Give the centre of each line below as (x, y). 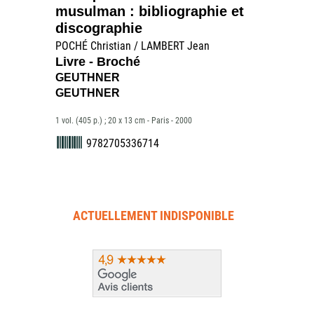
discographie (99, 28)
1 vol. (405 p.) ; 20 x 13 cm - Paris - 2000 (124, 121)
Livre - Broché (98, 62)
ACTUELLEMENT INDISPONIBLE (153, 216)
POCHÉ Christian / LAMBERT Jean (132, 46)
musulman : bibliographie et (150, 11)
